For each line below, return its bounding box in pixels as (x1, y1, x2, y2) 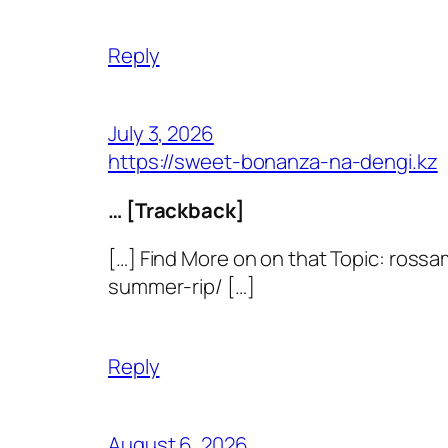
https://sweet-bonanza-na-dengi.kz (108, 147, 438, 176)
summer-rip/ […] (108, 272, 255, 301)
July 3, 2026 (108, 119, 214, 148)
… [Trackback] (108, 195, 245, 224)
